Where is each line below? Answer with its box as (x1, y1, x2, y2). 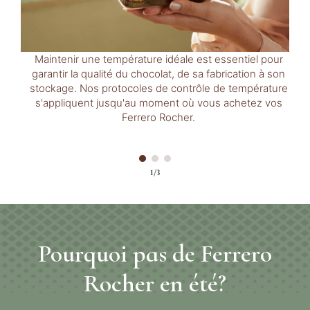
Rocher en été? (84, 268, 226, 298)
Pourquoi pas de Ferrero (38, 238, 272, 268)
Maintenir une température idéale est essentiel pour (34, 52, 283, 66)
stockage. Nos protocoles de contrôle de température (29, 81, 288, 95)
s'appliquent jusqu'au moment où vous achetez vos (35, 95, 282, 109)
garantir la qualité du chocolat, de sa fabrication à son (32, 66, 285, 80)
